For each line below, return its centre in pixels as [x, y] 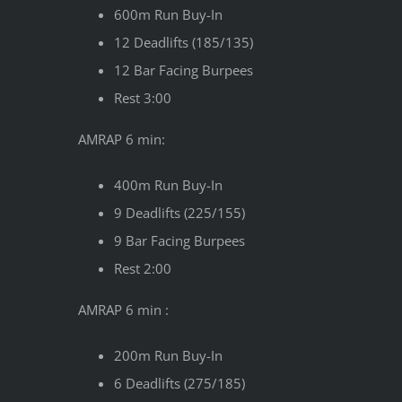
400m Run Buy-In [168, 184]
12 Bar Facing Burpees [184, 70]
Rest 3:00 [143, 97]
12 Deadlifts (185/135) [184, 42]
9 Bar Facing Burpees [179, 240]
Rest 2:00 [143, 268]
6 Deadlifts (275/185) [179, 383]
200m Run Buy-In [168, 355]
